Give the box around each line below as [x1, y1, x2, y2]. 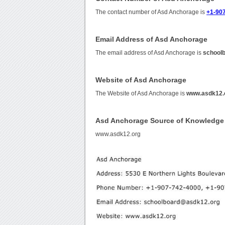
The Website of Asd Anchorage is [95, 90, 187, 97]
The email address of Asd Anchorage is [95, 50, 203, 56]
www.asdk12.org [95, 131, 141, 138]
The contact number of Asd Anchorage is [95, 9, 207, 16]
